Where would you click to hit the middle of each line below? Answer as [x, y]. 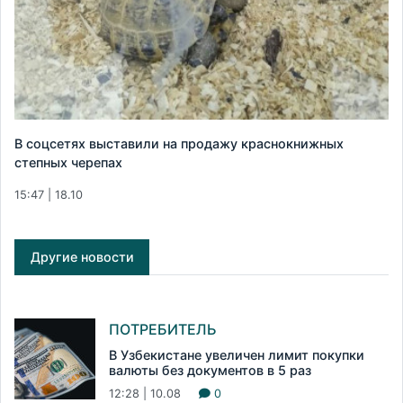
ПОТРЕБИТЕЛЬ [163, 330]
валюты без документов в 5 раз [210, 371]
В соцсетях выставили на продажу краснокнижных [179, 144]
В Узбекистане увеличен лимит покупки [237, 355]
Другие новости [82, 257]
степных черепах [68, 163]
